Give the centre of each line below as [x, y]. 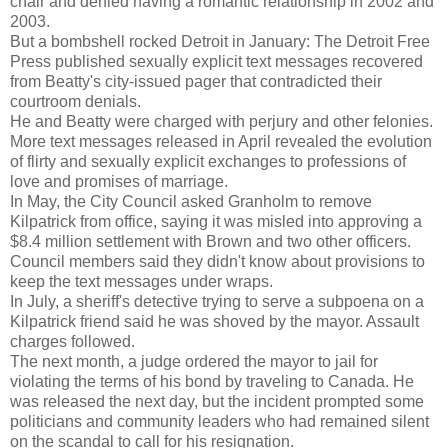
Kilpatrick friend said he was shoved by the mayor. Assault [214, 322]
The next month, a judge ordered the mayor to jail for [194, 362]
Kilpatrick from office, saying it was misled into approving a [216, 222]
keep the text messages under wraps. [141, 282]
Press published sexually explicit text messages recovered [216, 62]
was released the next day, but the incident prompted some [217, 402]
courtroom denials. [75, 102]
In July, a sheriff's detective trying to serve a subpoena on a [217, 302]
